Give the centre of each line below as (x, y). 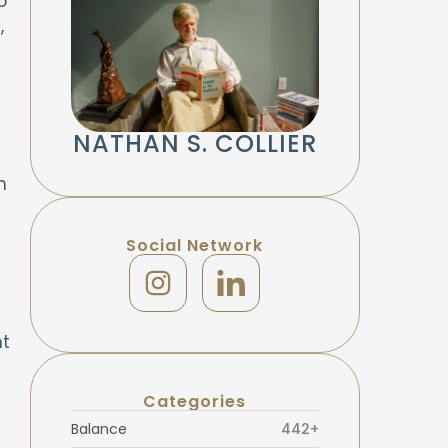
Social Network (194, 246)
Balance (98, 429)
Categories (194, 402)
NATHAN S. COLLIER (194, 144)
